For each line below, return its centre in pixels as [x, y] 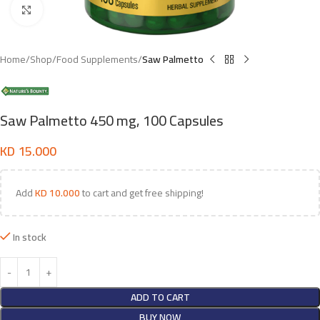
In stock [30, 237]
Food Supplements [97, 59]
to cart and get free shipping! [142, 193]
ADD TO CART [160, 297]
